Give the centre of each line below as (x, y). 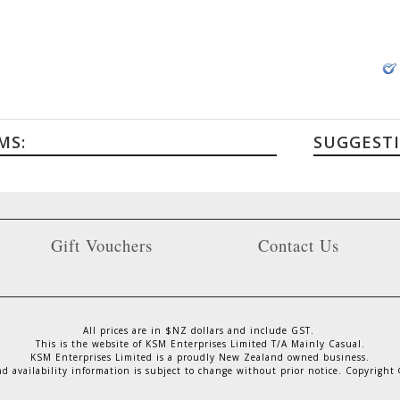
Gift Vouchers (101, 246)
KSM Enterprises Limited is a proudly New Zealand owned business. (200, 358)
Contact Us (298, 246)
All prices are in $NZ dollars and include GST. (200, 331)
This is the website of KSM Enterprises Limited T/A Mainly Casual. (200, 344)
